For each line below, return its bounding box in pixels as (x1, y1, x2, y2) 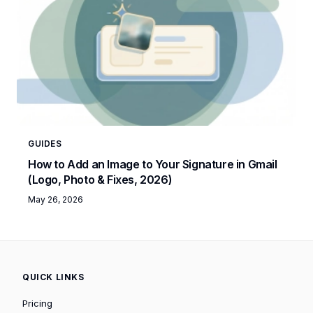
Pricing (22, 297, 52, 309)
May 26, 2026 (28, 194, 83, 205)
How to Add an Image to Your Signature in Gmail (28, 156, 277, 171)
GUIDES (28, 138, 62, 149)
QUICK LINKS (22, 271, 85, 282)
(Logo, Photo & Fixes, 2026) (28, 172, 173, 187)
